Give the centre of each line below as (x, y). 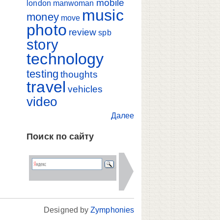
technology (65, 59)
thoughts (79, 74)
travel (46, 87)
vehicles (85, 89)
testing (42, 74)
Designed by (67, 210)
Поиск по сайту (60, 137)
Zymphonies (112, 210)
